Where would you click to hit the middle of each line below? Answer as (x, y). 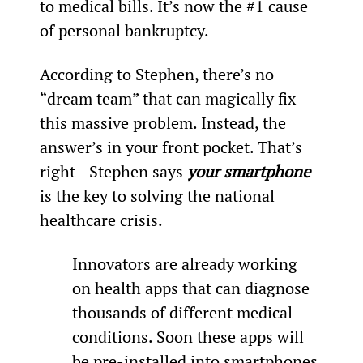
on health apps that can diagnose (192, 288)
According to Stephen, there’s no (158, 74)
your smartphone (248, 171)
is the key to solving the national (159, 195)
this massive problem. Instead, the (164, 122)
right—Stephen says (113, 171)
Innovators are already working (186, 263)
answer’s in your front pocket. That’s (173, 147)
